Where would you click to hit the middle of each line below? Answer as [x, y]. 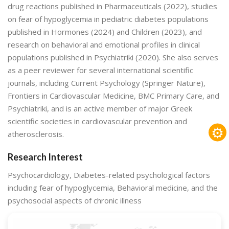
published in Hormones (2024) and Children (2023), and [105, 31]
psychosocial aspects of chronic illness [75, 201]
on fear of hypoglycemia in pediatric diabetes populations [108, 19]
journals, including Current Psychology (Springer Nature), [107, 83]
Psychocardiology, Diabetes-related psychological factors [109, 175]
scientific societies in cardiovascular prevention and [97, 121]
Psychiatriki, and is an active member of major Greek [100, 108]
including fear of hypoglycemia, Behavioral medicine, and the [113, 188]
